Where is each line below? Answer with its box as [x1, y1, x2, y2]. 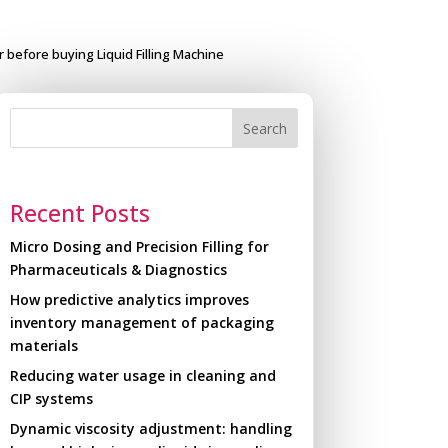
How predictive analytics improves [9, 289, 249, 309]
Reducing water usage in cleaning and [9, 365, 276, 385]
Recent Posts [9, 196, 150, 229]
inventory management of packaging [9, 312, 274, 332]
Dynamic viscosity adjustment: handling [9, 418, 292, 438]
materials [9, 335, 78, 355]
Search [242, 118, 287, 138]
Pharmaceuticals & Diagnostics [9, 259, 227, 279]
